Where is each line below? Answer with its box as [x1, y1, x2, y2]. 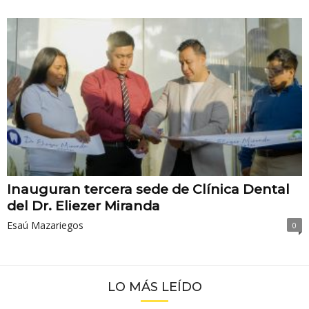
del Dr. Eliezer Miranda [7, 197, 160, 214]
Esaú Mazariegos [7, 218, 83, 232]
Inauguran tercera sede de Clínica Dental [7, 181, 290, 197]
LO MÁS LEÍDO [107, 279, 202, 295]
